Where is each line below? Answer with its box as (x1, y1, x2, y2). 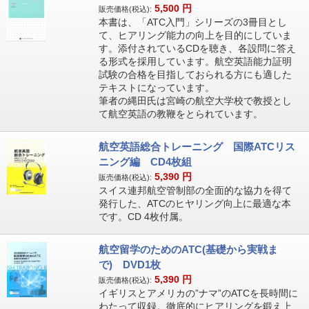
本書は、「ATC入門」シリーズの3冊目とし (98, 17, 287, 28)
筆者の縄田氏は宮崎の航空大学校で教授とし (98, 95, 292, 106)
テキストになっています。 (98, 82, 215, 93)
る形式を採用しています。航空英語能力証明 (98, 56, 292, 67)
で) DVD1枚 (98, 259, 161, 270)
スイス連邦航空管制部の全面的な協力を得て (98, 185, 292, 196)
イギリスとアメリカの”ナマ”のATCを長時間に (98, 288, 298, 299)
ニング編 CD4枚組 (98, 156, 192, 168)
